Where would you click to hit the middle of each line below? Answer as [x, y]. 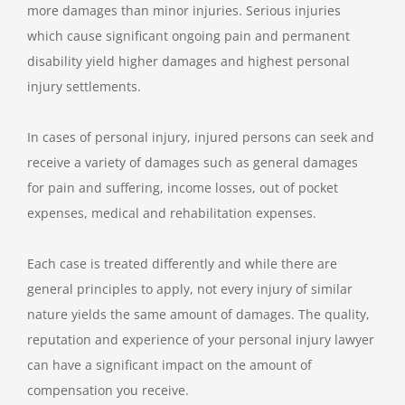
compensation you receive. [108, 390]
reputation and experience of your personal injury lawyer [201, 339]
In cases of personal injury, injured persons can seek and [201, 137]
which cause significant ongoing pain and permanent [188, 35]
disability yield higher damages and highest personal [188, 61]
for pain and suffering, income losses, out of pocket [183, 187]
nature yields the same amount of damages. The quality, [198, 314]
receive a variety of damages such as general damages [193, 162]
